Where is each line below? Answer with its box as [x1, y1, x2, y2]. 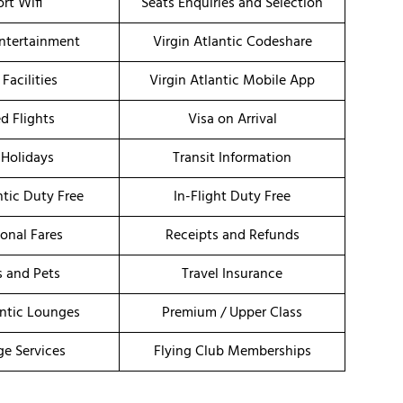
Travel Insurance [182, 263, 282, 287]
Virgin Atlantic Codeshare [152, 31, 312, 55]
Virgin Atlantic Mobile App [149, 69, 315, 94]
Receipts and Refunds [165, 224, 300, 248]
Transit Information [173, 147, 291, 171]
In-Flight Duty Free [174, 185, 291, 210]
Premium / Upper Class [162, 301, 302, 326]
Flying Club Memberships [153, 340, 311, 364]
